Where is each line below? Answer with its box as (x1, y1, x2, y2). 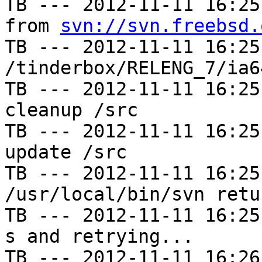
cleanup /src (5, 99, 138, 121)
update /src (5, 142, 127, 163)
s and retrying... (5, 226, 194, 247)
